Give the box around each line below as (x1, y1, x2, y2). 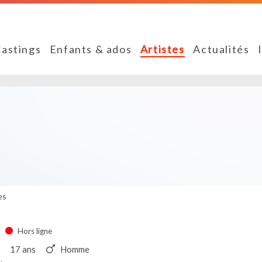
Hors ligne (18, 226, 53, 236)
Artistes (140, 43, 185, 56)
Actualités (193, 43, 250, 56)
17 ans (10, 243, 36, 254)
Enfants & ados (49, 43, 132, 56)
